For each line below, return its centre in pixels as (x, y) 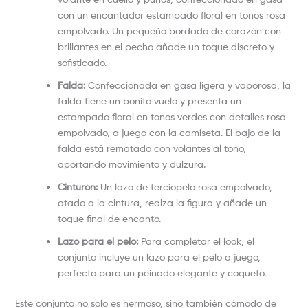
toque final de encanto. (109, 219)
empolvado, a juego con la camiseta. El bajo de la (169, 133)
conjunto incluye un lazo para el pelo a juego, (159, 257)
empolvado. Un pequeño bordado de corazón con (169, 31)
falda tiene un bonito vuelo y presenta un (149, 101)
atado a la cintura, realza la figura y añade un (162, 203)
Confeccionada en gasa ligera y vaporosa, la (188, 85)
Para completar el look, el (196, 241)
